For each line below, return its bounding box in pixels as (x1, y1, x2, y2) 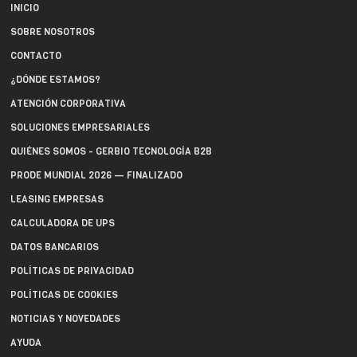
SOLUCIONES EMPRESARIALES (10, 121, 150, 135)
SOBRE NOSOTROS (10, 25, 95, 39)
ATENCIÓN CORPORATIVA (10, 97, 126, 111)
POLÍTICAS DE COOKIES (10, 288, 118, 302)
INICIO (10, 2, 39, 15)
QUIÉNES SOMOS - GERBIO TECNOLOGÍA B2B (10, 145, 212, 159)
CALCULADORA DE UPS (10, 217, 115, 230)
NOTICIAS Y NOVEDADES (10, 312, 120, 326)
